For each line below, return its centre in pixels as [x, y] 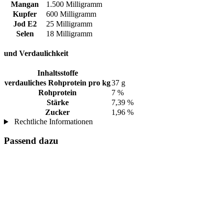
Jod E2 [25, 24]
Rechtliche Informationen [52, 122]
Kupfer [25, 14]
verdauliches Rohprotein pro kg [57, 83]
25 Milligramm [69, 24]
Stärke [57, 103]
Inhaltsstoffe [57, 73]
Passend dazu [31, 141]
